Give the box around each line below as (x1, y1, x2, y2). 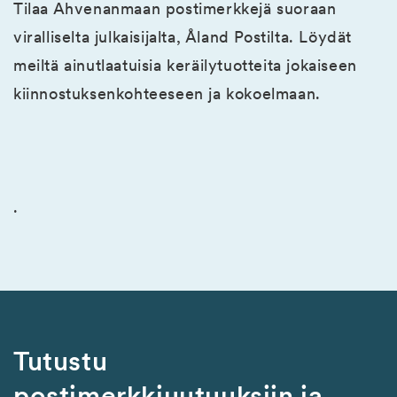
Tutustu (13, 344, 108, 377)
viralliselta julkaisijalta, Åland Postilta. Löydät (13, 27, 353, 46)
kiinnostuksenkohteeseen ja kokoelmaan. (13, 83, 321, 103)
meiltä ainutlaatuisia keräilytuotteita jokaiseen (13, 55, 357, 74)
